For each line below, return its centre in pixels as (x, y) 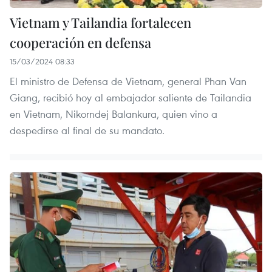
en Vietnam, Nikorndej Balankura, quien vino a (114, 114)
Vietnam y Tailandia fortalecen (100, 23)
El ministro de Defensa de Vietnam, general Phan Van (128, 81)
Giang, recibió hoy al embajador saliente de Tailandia (131, 98)
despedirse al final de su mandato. (87, 131)
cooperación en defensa (80, 43)
